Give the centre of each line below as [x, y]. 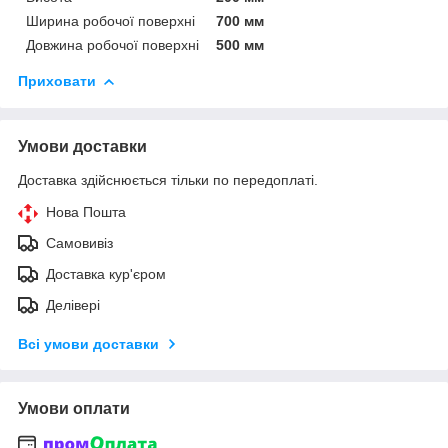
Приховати [57, 80]
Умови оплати [74, 408]
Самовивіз [79, 242]
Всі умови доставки [88, 343]
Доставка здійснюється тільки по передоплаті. [168, 179]
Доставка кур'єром [106, 273]
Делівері [73, 304]
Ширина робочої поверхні [110, 20]
